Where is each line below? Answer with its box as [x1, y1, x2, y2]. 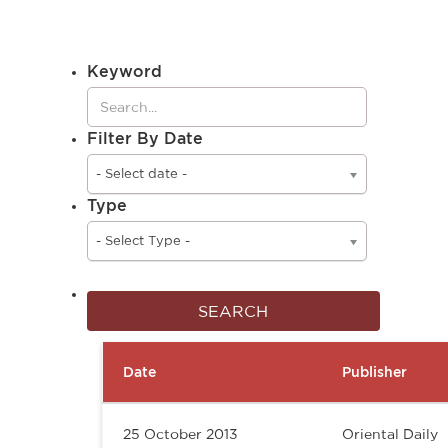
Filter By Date [87, 128, 203, 147]
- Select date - [96, 165, 187, 181]
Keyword [87, 61, 162, 80]
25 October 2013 [123, 425, 238, 442]
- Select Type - [96, 232, 190, 248]
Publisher [342, 363, 407, 379]
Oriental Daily [342, 425, 438, 442]
